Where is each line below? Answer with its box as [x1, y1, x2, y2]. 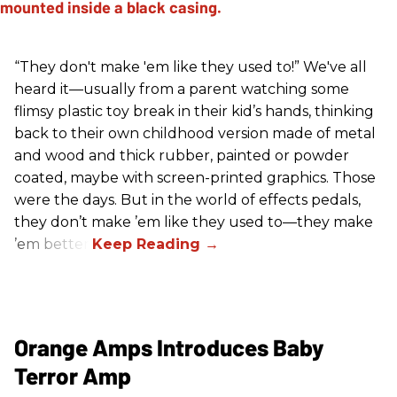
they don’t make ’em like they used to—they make [14, 213, 373, 230]
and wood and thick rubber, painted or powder [14, 146, 349, 164]
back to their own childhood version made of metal [14, 124, 376, 142]
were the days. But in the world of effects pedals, [14, 191, 361, 208]
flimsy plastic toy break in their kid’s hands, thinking [14, 102, 374, 120]
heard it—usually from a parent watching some [14, 80, 349, 97]
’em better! [14, 235, 92, 253]
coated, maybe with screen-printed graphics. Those [14, 168, 376, 186]
